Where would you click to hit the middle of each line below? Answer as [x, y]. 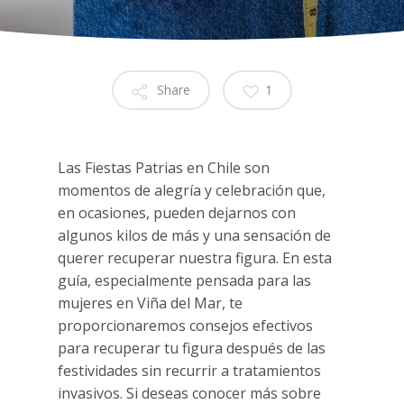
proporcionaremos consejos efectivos [186, 326]
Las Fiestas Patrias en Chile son [164, 168]
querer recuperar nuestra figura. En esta [195, 258]
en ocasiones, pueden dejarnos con [177, 213]
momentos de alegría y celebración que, [192, 191]
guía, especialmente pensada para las [185, 281]
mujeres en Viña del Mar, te [151, 303]
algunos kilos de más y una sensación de [195, 236]
